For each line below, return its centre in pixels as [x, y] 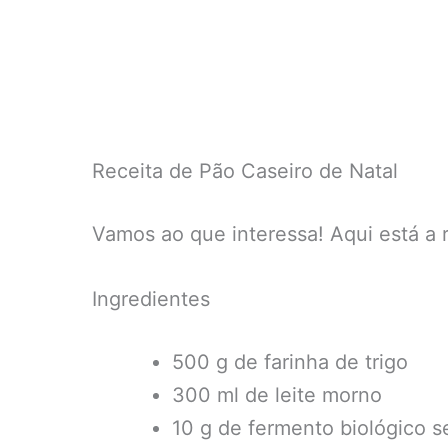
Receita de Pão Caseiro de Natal [245, 171]
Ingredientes [151, 299]
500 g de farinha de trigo [290, 362]
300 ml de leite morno [277, 395]
